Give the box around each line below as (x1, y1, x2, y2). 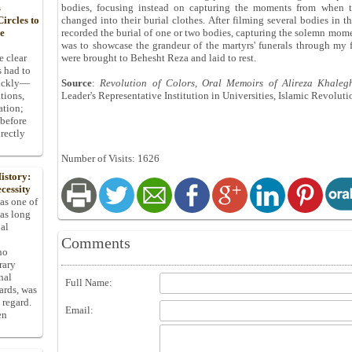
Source (61, 77, 92, 90)
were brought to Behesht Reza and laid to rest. (61, 52, 256, 64)
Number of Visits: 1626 (61, 152, 159, 165)
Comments (61, 234, 130, 252)
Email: (65, 304, 93, 317)
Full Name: (65, 277, 112, 289)
